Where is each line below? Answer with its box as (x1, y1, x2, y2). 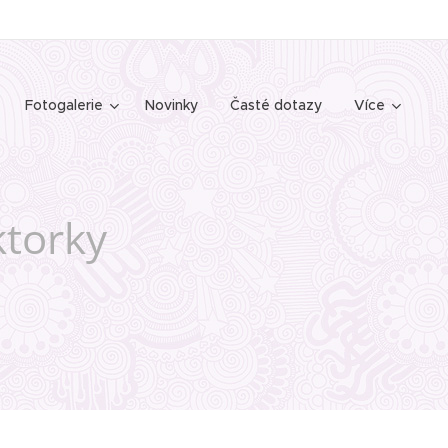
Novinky (145, 96, 198, 114)
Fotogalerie (25, 96, 103, 114)
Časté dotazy (230, 96, 322, 114)
